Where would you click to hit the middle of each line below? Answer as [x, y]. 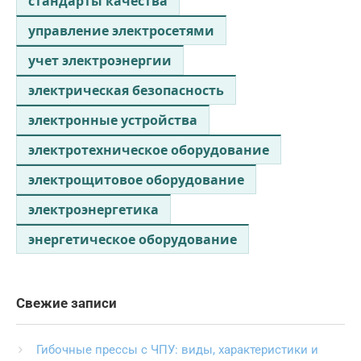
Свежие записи [66, 304]
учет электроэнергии [100, 61]
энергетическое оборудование [133, 240]
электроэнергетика [93, 210]
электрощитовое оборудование [136, 180]
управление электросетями [121, 31]
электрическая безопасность [126, 91]
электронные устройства [113, 120]
